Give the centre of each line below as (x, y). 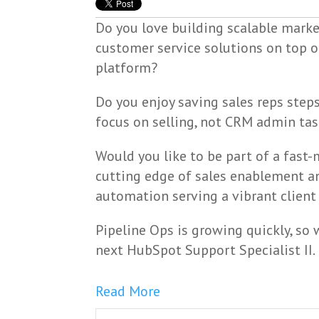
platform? (127, 68)
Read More (128, 292)
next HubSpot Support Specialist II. (206, 250)
